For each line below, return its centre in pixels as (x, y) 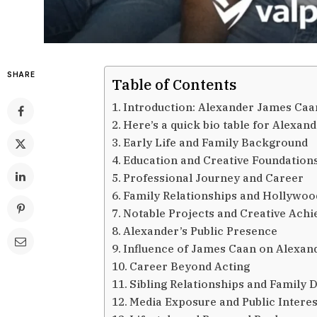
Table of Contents (174, 84)
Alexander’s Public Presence (201, 230)
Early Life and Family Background (216, 142)
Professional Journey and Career (214, 177)
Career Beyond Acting (190, 266)
